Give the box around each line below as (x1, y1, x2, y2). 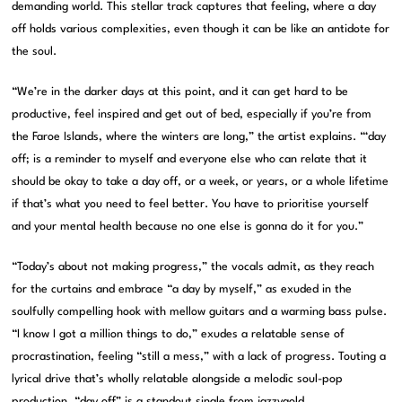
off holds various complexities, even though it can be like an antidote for (12, 23, 390, 36)
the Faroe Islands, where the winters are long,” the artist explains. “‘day (12, 131, 387, 144)
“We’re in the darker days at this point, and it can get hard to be (12, 86, 349, 99)
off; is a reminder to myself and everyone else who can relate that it (12, 153, 368, 166)
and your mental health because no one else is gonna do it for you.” (12, 221, 364, 233)
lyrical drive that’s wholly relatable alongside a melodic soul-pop (12, 373, 344, 386)
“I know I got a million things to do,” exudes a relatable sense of (12, 328, 345, 341)
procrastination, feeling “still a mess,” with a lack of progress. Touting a (12, 351, 387, 363)
